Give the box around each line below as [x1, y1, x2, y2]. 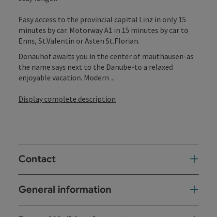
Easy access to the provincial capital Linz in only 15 [18, 14, 186, 24]
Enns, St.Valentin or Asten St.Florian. [18, 35, 139, 46]
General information [18, 183, 111, 196]
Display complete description [18, 93, 116, 104]
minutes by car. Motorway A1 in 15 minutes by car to [18, 25, 188, 35]
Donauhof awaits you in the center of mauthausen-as [18, 51, 194, 61]
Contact [18, 153, 56, 165]
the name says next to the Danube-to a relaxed [18, 62, 173, 72]
